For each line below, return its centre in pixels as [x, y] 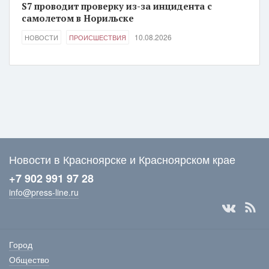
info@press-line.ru [44, 192]
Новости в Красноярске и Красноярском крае [122, 159]
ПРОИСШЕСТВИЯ [98, 37]
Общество [29, 259]
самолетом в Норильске [78, 18]
